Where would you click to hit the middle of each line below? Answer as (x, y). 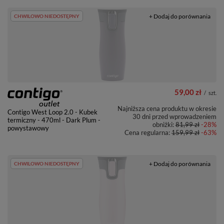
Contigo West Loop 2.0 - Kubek (52, 112)
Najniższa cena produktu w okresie (167, 109)
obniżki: (164, 125)
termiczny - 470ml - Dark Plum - (54, 120)
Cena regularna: (148, 133)
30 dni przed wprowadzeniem (174, 117)
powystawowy (28, 128)
